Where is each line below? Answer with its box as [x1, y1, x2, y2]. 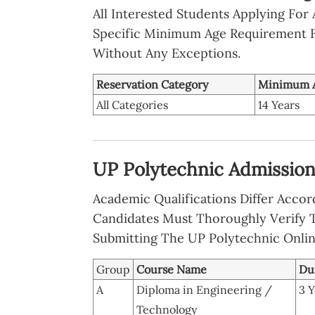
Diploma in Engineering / [136, 282, 272, 297]
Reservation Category [96, 77, 208, 91]
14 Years [258, 97, 300, 112]
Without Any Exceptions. [93, 44, 240, 61]
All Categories [96, 97, 168, 112]
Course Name [136, 262, 207, 276]
